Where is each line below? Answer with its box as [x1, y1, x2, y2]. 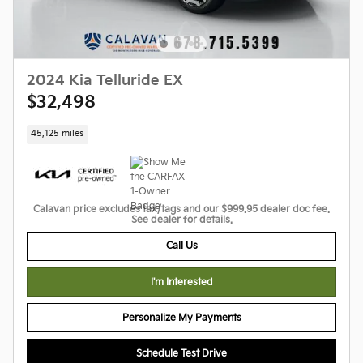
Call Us [165, 240, 198, 253]
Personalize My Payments [122, 311, 241, 324]
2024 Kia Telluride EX [27, 72, 183, 90]
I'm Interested [150, 275, 213, 288]
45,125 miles [31, 129, 84, 139]
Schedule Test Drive [136, 348, 227, 361]
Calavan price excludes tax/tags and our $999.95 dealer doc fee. [33, 203, 330, 216]
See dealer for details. [130, 213, 233, 226]
